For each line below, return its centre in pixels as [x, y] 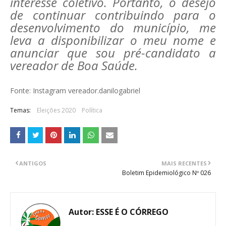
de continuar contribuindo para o [113, 15]
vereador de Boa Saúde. [74, 65]
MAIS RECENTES [184, 163]
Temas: [20, 110]
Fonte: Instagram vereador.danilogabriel [75, 91]
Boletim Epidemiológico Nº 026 [166, 173]
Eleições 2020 [56, 110]
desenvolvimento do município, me [113, 27]
